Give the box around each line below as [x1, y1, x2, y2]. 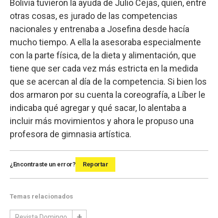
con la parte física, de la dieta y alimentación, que [10, 50, 196, 61]
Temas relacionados [10, 193, 73, 200]
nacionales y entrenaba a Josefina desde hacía [10, 24, 189, 35]
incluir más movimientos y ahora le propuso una [10, 116, 194, 127]
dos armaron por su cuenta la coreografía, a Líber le [10, 90, 205, 100]
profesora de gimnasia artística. [10, 129, 131, 140]
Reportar [83, 161, 108, 168]
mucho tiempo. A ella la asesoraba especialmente [10, 37, 201, 48]
